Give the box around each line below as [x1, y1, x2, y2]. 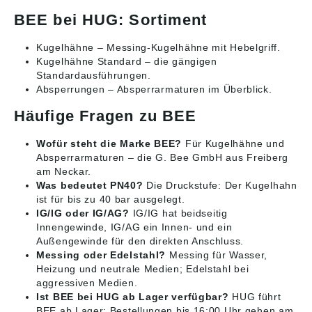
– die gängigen [141, 56, 217, 68]
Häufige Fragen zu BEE [14, 107, 197, 125]
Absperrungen [36, 84, 105, 95]
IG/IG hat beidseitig [129, 208, 228, 219]
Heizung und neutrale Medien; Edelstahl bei [36, 263, 249, 275]
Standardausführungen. [36, 70, 151, 81]
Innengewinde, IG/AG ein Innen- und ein [36, 221, 233, 233]
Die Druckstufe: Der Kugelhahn [143, 180, 297, 192]
